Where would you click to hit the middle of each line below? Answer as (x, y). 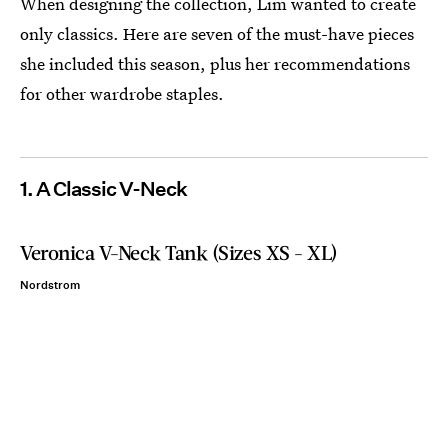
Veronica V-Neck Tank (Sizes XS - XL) (179, 252)
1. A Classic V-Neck (103, 189)
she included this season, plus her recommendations (215, 63)
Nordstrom (50, 285)
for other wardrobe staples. (122, 93)
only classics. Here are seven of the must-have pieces (217, 33)
